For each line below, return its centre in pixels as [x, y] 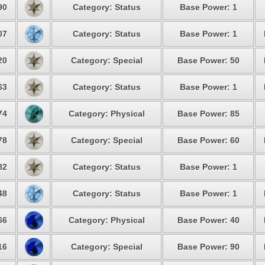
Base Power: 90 [208, 247]
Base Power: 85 [208, 114]
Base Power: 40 [208, 220]
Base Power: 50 [208, 60]
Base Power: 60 [208, 140]
